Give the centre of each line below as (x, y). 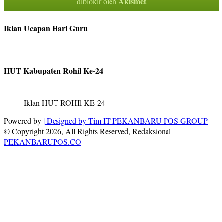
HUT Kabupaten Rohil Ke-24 (54, 71)
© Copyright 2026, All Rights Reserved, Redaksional (87, 131)
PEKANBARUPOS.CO (43, 142)
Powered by (24, 121)
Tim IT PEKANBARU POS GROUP (148, 121)
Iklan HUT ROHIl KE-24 (64, 103)
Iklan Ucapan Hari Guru (46, 28)
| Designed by (66, 121)
